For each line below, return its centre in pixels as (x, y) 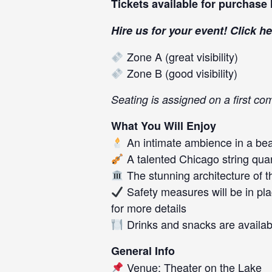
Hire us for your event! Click (185, 30)
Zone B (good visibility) (180, 73)
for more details (149, 208)
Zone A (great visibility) (181, 56)
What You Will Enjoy (164, 126)
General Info (143, 251)
